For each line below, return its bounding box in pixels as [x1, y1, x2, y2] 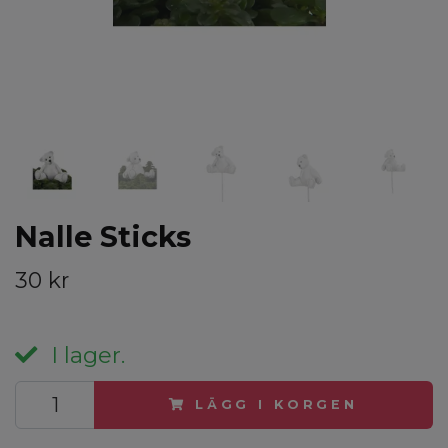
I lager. [45, 340, 125, 369]
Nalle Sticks [15, 218, 191, 254]
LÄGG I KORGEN [194, 396, 358, 412]
